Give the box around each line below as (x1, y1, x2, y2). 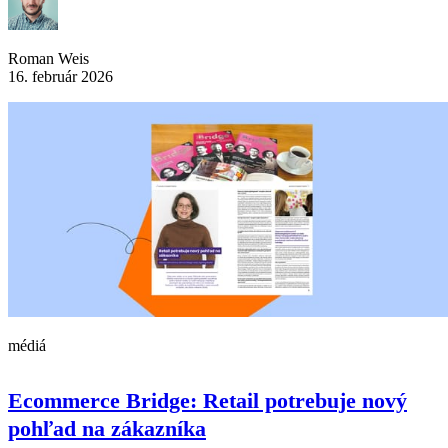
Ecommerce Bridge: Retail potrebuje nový (8, 388, 407, 414)
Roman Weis (8, 50, 89, 68)
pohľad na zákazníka (8, 416, 206, 442)
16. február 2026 (8, 68, 113, 86)
